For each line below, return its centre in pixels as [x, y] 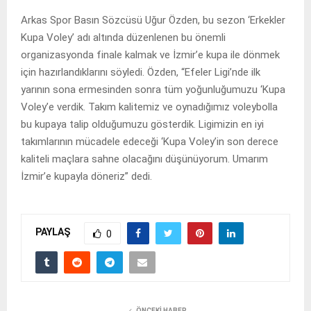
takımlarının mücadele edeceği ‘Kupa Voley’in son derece [150, 141]
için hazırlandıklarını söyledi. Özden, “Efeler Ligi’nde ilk [141, 72]
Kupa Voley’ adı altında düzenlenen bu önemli [123, 37]
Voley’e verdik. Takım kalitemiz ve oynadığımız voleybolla [149, 107]
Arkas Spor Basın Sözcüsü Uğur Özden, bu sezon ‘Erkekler [153, 20]
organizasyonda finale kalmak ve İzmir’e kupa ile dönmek [150, 54]
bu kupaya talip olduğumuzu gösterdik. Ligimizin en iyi [142, 124]
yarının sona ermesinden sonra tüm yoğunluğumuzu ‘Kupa [153, 89]
